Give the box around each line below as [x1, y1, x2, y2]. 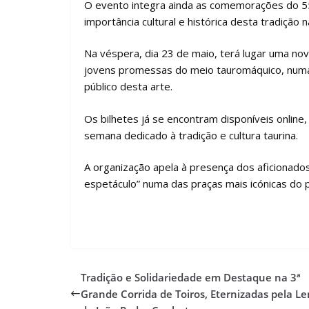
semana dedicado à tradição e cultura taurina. [84, 128, 298, 142]
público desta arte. [84, 79, 172, 94]
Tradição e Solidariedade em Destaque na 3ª [81, 270, 301, 284]
